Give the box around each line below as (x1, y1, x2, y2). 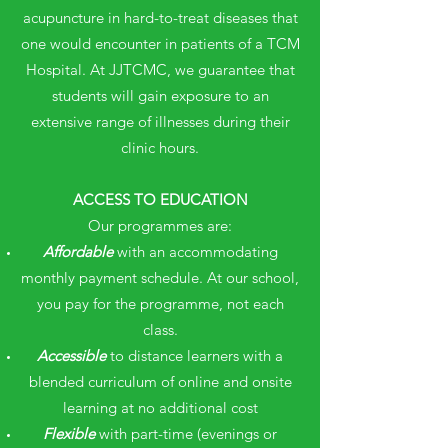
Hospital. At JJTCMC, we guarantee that (25, 60, 295, 79)
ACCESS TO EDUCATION (72, 190, 248, 209)
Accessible (37, 346, 106, 365)
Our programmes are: (88, 216, 232, 235)
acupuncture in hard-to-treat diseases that (22, 8, 298, 27)
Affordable (42, 242, 113, 261)
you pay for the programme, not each (36, 294, 284, 313)
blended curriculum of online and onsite (28, 372, 292, 391)
